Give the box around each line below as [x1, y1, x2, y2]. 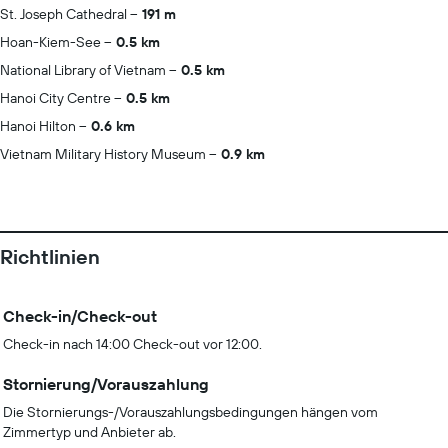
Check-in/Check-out [3, 306, 157, 326]
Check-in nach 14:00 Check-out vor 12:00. [3, 335, 262, 353]
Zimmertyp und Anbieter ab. [3, 423, 176, 441]
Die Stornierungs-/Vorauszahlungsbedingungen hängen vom [3, 403, 378, 421]
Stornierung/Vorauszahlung [3, 374, 209, 394]
